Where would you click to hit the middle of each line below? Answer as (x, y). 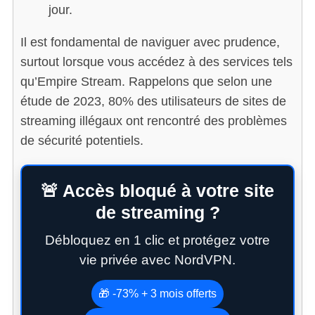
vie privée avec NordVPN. (157, 259)
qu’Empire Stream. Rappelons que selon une (146, 81)
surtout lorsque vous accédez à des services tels (156, 62)
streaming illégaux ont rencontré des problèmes (153, 121)
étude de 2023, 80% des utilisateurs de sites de (153, 101)
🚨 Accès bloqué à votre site (157, 190)
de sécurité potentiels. (82, 140)
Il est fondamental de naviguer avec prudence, (150, 42)
